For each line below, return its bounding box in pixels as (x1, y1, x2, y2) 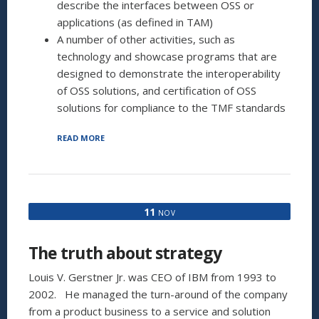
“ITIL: (104, 132, 125, 143)
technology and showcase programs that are (57, 49, 277, 64)
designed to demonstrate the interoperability (57, 66, 281, 81)
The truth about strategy (28, 241, 221, 265)
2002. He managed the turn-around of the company (28, 287, 288, 302)
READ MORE (57, 132, 105, 144)
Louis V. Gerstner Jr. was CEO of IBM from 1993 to (28, 270, 276, 285)
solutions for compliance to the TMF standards (57, 100, 286, 115)
